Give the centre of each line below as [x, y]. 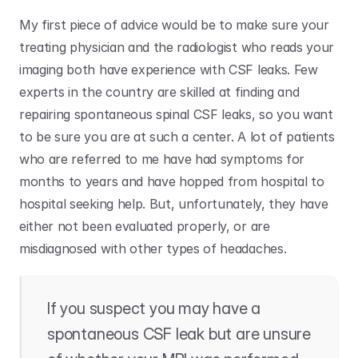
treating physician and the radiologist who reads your [177, 47]
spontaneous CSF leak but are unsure [179, 334]
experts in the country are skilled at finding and [159, 92]
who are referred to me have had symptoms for [162, 159]
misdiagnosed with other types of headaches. [155, 249]
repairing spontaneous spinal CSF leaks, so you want [176, 114]
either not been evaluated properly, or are [145, 226]
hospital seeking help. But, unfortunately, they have [174, 204]
